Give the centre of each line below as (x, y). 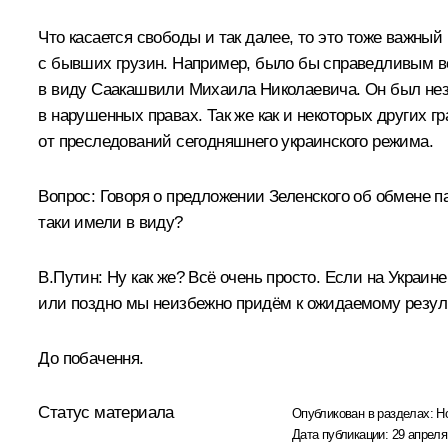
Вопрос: (67, 197)
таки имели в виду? (110, 223)
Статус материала (106, 413)
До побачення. (91, 359)
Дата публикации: (341, 435)
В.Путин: (72, 278)
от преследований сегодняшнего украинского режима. (235, 142)
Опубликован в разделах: (364, 414)
